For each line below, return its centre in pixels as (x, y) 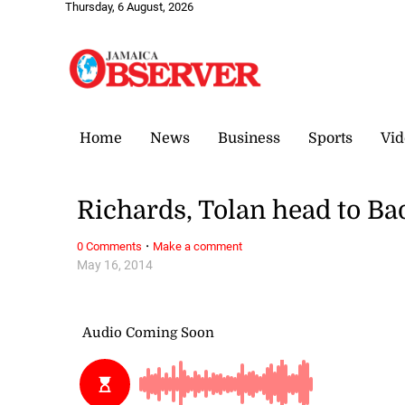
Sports (330, 138)
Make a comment (198, 246)
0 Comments (110, 246)
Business (249, 138)
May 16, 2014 (115, 265)
